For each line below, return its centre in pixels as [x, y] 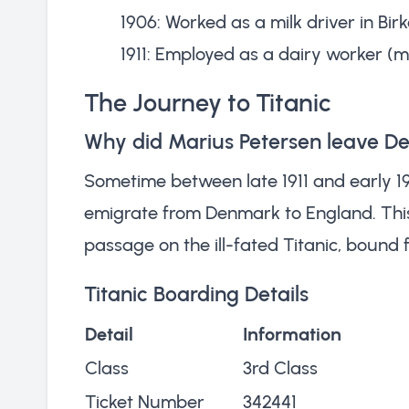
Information [292, 334]
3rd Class [280, 367]
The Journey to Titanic [208, 102]
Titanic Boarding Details [196, 294]
